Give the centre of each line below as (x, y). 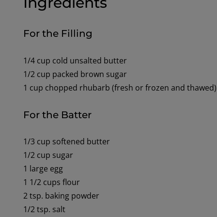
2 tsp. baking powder (61, 196)
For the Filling (58, 34)
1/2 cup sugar (48, 155)
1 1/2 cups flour (51, 182)
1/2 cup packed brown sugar (75, 74)
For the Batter (57, 115)
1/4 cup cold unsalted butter (75, 60)
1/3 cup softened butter (66, 142)
